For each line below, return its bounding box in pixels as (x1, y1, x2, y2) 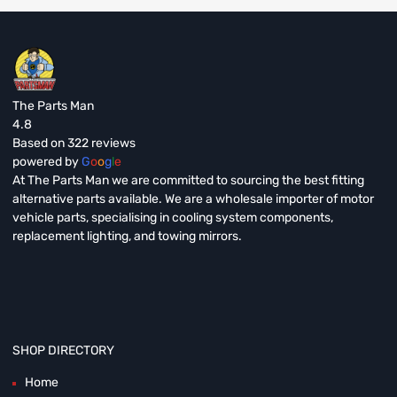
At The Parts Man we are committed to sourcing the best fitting (12, 173, 364, 189)
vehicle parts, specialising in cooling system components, (12, 210, 333, 226)
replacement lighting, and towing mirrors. (12, 229, 242, 245)
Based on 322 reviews (12, 136, 136, 152)
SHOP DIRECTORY (12, 343, 114, 359)
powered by (12, 154, 82, 170)
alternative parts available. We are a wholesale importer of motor (12, 191, 374, 207)
